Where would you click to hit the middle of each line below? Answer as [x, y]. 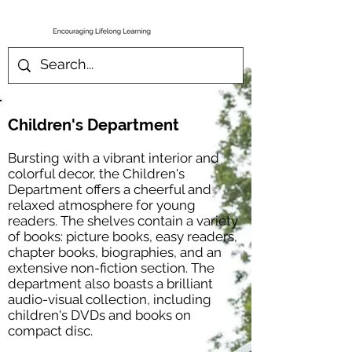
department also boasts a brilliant [110, 284]
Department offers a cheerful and [110, 189]
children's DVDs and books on [99, 315]
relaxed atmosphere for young [102, 205]
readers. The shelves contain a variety [123, 221]
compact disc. [50, 331]
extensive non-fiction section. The [111, 268]
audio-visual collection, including [110, 299]
